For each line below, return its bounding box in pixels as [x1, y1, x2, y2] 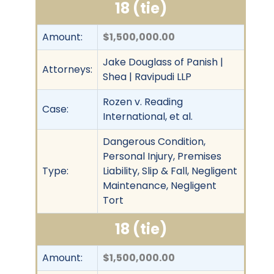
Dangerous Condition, [103, 134, 206, 149]
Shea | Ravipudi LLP [103, 69, 191, 84]
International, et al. [103, 109, 193, 124]
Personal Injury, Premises [103, 149, 221, 163]
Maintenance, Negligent [103, 178, 217, 193]
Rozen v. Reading [103, 94, 183, 109]
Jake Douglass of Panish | [103, 54, 223, 69]
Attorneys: [42, 62, 92, 76]
